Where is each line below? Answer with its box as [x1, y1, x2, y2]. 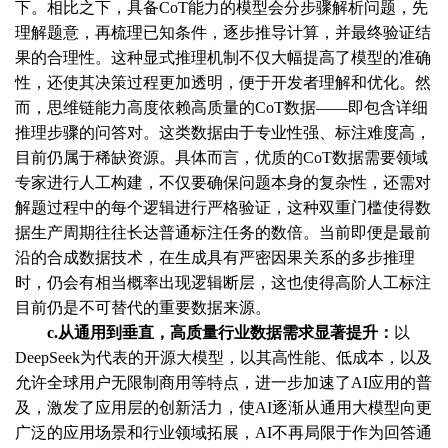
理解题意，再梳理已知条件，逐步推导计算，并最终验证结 [15, 24, 431, 42]
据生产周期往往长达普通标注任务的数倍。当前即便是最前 [15, 224, 431, 242]
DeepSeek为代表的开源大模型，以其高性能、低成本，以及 [15, 349, 432, 367]
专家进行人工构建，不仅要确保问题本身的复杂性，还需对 [15, 174, 431, 192]
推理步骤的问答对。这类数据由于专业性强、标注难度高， [15, 124, 431, 142]
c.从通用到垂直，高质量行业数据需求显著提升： [47, 324, 394, 342]
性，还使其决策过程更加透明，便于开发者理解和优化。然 [15, 74, 431, 92]
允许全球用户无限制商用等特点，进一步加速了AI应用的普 [15, 374, 432, 392]
